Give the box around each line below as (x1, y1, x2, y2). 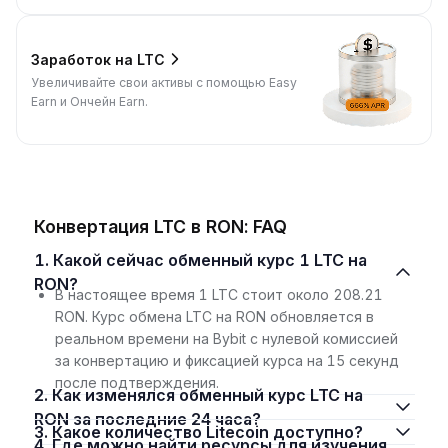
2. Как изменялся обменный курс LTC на (33, 385, 52, 405)
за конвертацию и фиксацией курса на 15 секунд (54, 352, 399, 369)
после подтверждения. (54, 374, 219, 391)
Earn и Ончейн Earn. (31, 94, 148, 110)
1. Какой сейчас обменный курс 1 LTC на (33, 250, 53, 270)
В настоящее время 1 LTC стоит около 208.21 (54, 286, 383, 303)
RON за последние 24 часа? (33, 409, 261, 429)
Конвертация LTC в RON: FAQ (33, 216, 287, 237)
